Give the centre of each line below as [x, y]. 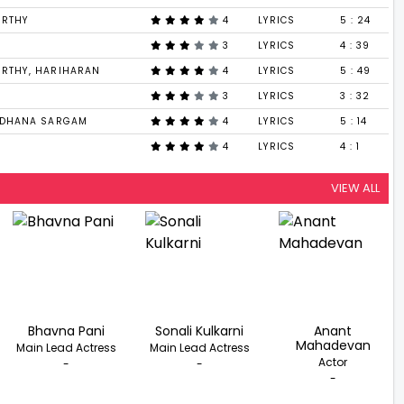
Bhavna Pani [67, 331]
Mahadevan [333, 345]
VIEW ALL [355, 188]
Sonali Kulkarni [200, 331]
